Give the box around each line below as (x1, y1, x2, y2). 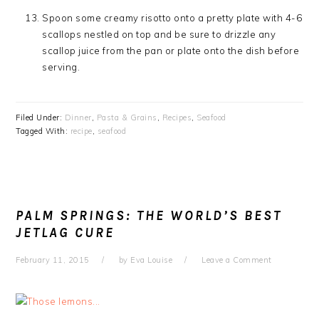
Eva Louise (130, 255, 173, 265)
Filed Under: (16, 113, 65, 122)
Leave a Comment (202, 255, 272, 265)
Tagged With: (16, 126, 70, 136)
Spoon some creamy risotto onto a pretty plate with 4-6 (42, 12, 303, 23)
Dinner (64, 113, 92, 122)
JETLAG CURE (16, 225, 115, 241)
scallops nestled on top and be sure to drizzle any (42, 28, 276, 40)
